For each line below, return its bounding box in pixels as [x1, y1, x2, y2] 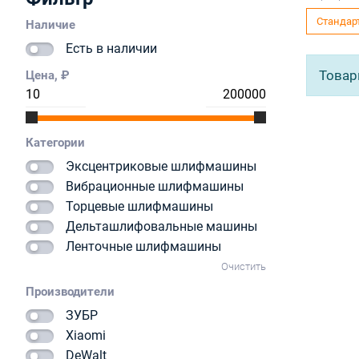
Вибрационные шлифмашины [66, 178, 244, 194]
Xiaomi [66, 327, 106, 343]
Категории [26, 135, 85, 150]
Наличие [26, 17, 75, 32]
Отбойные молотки [90, 32, 245, 51]
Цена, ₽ [26, 67, 70, 83]
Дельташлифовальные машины [66, 218, 257, 234]
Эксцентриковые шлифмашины [66, 158, 256, 174]
